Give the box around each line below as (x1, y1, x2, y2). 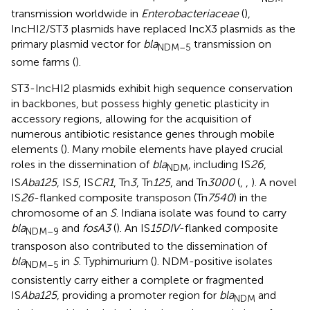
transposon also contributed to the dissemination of (11, 239, 267, 253)
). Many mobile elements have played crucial (64, 143, 283, 156)
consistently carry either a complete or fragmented (11, 273, 264, 286)
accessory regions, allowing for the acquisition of (11, 112, 251, 126)
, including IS (188, 158, 250, 172)
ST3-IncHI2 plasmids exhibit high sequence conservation (11, 82, 293, 95)
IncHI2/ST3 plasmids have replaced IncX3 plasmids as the (11, 21, 295, 35)
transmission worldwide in (11, 6, 141, 20)
